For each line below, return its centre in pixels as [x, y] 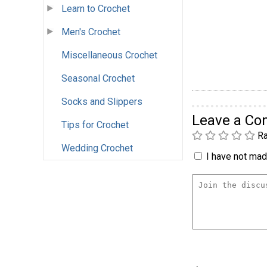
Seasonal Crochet [98, 79]
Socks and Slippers [102, 102]
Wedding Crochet [97, 148]
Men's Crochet [91, 32]
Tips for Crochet [95, 125]
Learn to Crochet [96, 9]
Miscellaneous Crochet [109, 55]
